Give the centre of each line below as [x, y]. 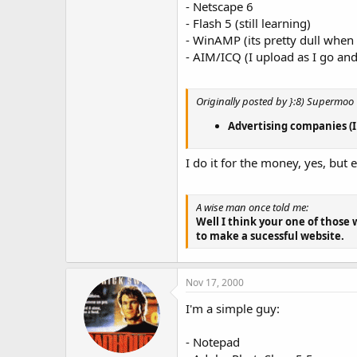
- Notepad [213, 342]
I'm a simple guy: [233, 308]
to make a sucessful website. [270, 235]
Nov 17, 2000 [215, 282]
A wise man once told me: [252, 207]
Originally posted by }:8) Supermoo [275, 101]
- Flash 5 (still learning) [248, 23]
